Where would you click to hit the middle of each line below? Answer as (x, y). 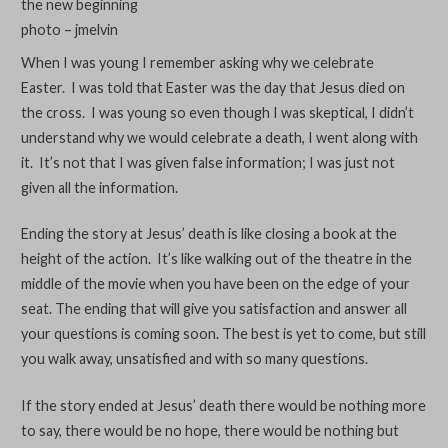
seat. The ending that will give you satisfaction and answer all (213, 309)
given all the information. (100, 187)
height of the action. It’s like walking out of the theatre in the (216, 259)
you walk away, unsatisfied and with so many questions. (194, 359)
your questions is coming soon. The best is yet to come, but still (223, 334)
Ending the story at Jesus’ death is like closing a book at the (208, 234)
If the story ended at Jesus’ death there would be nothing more (223, 405)
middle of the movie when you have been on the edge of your (215, 284)
